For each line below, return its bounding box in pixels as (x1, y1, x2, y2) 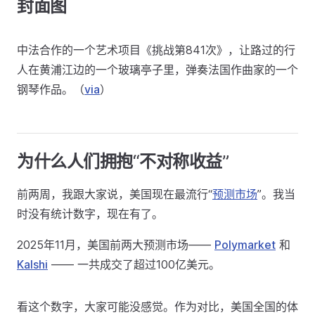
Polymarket (214, 238, 276, 252)
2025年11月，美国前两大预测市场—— (17, 238, 214, 252)
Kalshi (17, 257, 48, 271)
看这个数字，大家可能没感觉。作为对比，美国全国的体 (17, 300, 298, 314)
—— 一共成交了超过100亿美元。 (48, 257, 220, 271)
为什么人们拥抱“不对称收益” (17, 151, 229, 172)
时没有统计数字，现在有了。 (17, 207, 163, 221)
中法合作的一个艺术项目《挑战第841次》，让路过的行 (17, 43, 295, 57)
